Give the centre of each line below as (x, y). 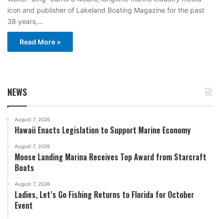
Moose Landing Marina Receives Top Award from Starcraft (110, 157)
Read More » (40, 42)
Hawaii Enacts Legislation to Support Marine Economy (103, 130)
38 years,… (25, 21)
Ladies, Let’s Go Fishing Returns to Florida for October (104, 195)
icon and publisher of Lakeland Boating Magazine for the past (106, 10)
